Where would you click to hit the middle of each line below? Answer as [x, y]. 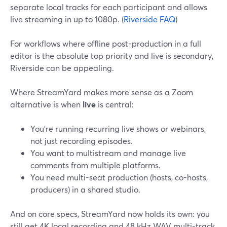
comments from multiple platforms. [96, 165]
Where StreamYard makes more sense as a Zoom [102, 92]
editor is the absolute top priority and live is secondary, [112, 55]
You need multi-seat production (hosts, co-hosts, [119, 177]
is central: [115, 104]
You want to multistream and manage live [108, 153]
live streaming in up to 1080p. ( [67, 19]
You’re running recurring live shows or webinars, [118, 128]
